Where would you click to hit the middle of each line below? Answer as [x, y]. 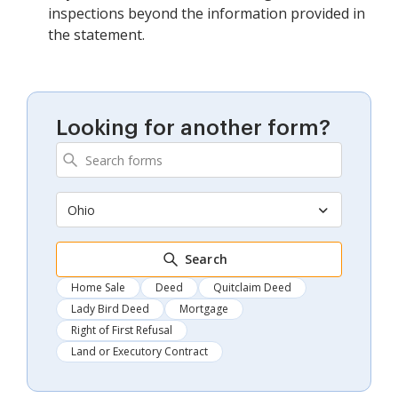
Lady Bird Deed [110, 309]
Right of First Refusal [122, 330]
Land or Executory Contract [139, 352]
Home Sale [98, 288]
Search [206, 259]
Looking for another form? [193, 128]
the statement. [96, 35]
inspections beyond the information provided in [207, 14]
